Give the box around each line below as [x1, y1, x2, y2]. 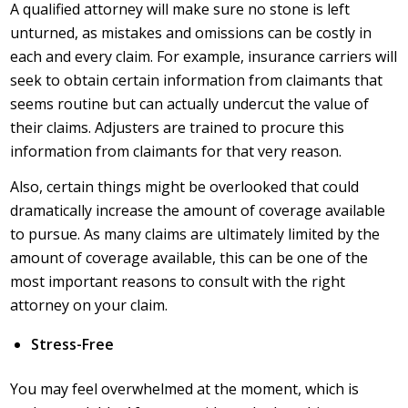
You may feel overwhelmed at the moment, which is [10, 378, 360, 399]
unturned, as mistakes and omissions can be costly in [10, 22, 372, 43]
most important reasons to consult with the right [10, 271, 346, 292]
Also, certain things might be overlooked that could [10, 177, 360, 198]
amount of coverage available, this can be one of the [10, 248, 369, 269]
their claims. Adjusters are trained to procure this [10, 117, 345, 138]
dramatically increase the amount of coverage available [10, 200, 386, 221]
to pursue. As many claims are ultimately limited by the [10, 224, 381, 245]
